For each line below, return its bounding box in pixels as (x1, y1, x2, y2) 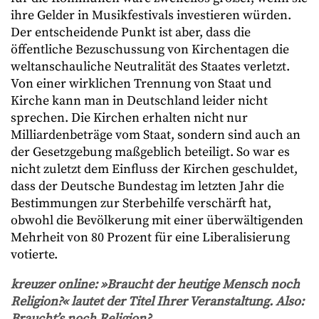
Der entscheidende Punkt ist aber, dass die (11, 24, 251, 41)
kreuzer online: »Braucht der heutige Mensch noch (11, 276, 300, 293)
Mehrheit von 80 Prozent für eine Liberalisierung (11, 229, 290, 246)
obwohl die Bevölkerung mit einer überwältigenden (11, 212, 303, 229)
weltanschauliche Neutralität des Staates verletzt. (11, 58, 290, 75)
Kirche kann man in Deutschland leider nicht (11, 93, 268, 109)
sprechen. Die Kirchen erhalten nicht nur (11, 110, 248, 126)
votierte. (11, 246, 58, 263)
